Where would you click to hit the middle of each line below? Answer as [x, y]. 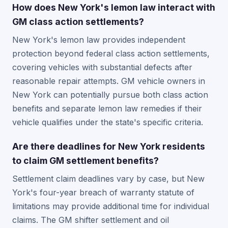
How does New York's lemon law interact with [114, 7]
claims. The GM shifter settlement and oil [91, 220]
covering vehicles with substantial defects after [102, 67]
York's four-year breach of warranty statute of [103, 192]
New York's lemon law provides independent [99, 40]
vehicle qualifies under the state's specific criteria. [108, 122]
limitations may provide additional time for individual [111, 206]
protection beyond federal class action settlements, [111, 53]
